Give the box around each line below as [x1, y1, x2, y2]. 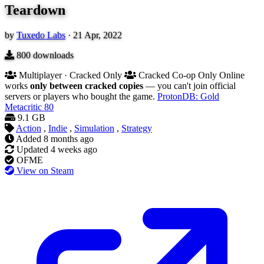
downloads [31, 50, 74, 61]
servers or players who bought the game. [5, 91, 157, 102]
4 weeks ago [51, 144, 97, 155]
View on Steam [16, 166, 74, 176]
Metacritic [5, 102, 42, 113]
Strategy [121, 123, 152, 134]
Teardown [5, 2, 65, 18]
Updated [16, 144, 48, 155]
